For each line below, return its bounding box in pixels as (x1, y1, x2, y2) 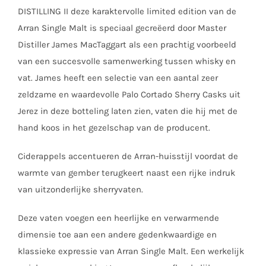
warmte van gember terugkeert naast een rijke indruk (18, 167, 235, 178)
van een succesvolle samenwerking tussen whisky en (18, 55, 236, 66)
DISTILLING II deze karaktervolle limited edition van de (18, 5, 236, 17)
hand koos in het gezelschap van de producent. (18, 122, 210, 133)
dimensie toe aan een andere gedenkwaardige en (18, 229, 217, 240)
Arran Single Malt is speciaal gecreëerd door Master (18, 22, 226, 33)
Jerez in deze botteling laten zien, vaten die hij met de (18, 105, 237, 116)
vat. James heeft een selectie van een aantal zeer (18, 72, 218, 83)
